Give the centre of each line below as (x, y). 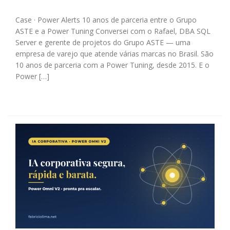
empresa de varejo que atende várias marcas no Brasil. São (114, 54)
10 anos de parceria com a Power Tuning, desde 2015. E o (112, 65)
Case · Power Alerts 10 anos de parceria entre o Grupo (106, 20)
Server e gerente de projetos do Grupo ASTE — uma (103, 43)
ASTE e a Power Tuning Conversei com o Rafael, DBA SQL (113, 31)
